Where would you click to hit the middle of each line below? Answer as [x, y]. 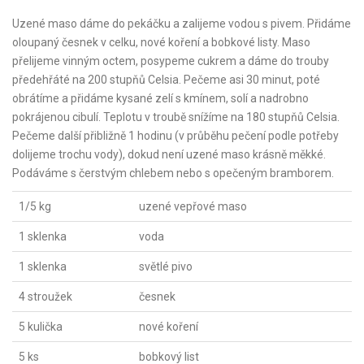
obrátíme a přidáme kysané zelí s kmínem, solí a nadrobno [160, 98]
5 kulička [41, 327]
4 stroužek [45, 297]
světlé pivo [166, 266]
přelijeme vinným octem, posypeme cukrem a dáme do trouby [171, 61]
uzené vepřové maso [193, 206]
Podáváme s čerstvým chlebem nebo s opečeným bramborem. [173, 173]
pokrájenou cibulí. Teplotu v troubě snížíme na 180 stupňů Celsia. [176, 117]
